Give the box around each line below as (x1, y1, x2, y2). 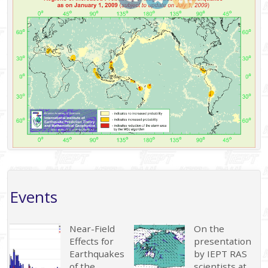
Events (9, 186, 57, 208)
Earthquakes (69, 247, 125, 260)
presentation (194, 234, 252, 247)
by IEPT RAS (194, 247, 248, 260)
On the (194, 222, 225, 234)
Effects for (69, 234, 114, 247)
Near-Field (69, 222, 115, 234)
